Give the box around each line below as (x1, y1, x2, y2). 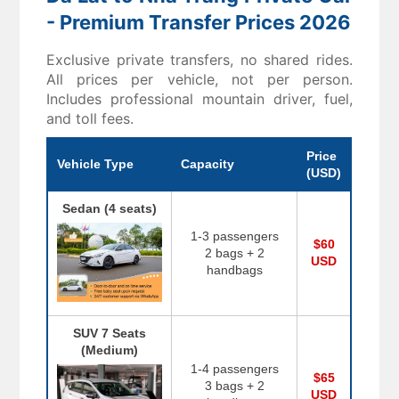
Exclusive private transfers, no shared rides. (46, 51, 353, 69)
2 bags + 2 (204, 246, 265, 261)
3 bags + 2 (204, 379, 265, 394)
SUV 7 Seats (73, 326, 147, 341)
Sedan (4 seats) (62, 201, 158, 216)
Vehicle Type (57, 157, 134, 172)
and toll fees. (46, 110, 134, 128)
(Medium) (81, 343, 139, 358)
